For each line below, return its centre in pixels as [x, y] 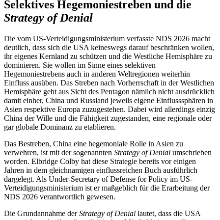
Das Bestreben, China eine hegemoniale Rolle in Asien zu [94, 144]
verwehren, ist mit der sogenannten [59, 153]
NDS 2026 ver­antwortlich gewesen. [60, 197]
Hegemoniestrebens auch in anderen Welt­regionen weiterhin [97, 74]
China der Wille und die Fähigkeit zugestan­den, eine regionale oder [108, 118]
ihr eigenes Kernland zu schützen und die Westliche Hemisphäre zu [108, 56]
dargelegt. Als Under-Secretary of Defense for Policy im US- [98, 179]
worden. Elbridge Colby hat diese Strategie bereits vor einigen [100, 162]
